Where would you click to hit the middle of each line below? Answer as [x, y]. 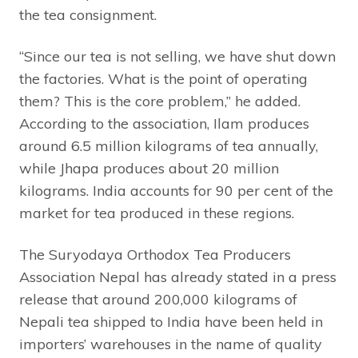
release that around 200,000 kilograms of [158, 299]
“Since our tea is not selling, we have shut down [177, 56]
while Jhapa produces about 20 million [149, 168]
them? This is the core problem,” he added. [160, 101]
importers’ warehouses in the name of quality [171, 344]
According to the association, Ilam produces [164, 123]
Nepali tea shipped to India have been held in [171, 321]
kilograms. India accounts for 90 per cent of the [176, 190]
